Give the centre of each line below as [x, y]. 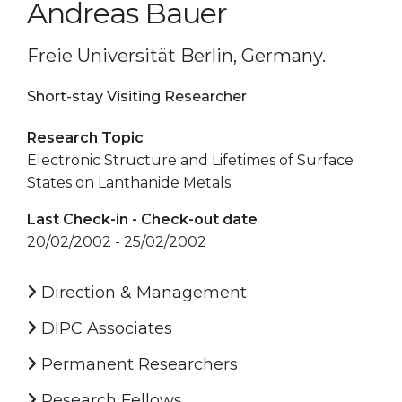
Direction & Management [142, 292]
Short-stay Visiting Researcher [137, 96]
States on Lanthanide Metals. [130, 182]
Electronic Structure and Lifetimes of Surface [190, 160]
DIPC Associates [105, 328]
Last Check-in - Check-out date [142, 219]
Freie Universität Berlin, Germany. [176, 55]
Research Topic [85, 137]
